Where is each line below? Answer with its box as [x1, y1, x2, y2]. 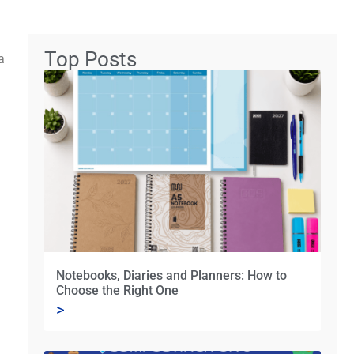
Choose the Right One [56, 283, 179, 299]
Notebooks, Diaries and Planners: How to [56, 268, 287, 284]
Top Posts [44, 47, 137, 72]
